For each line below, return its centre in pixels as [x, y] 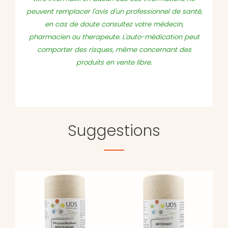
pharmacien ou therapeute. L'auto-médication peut [114, 37]
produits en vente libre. [114, 63]
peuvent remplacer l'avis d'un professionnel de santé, [114, 12]
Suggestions [114, 131]
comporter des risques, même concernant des [114, 50]
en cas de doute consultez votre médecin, [114, 24]
